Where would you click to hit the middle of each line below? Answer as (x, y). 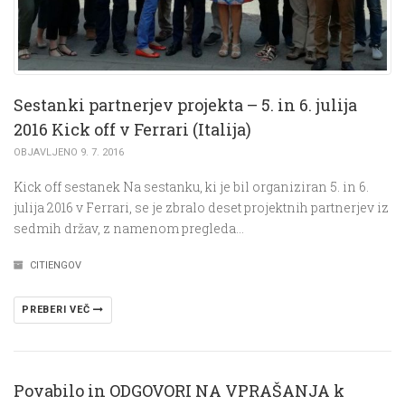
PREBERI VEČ (58, 309)
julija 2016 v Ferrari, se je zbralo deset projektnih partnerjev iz (201, 207)
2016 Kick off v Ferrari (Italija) (132, 129)
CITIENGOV (56, 265)
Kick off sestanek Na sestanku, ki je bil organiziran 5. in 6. (191, 186)
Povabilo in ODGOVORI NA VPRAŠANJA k (179, 390)
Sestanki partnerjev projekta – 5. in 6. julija (185, 104)
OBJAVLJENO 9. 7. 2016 (69, 152)
